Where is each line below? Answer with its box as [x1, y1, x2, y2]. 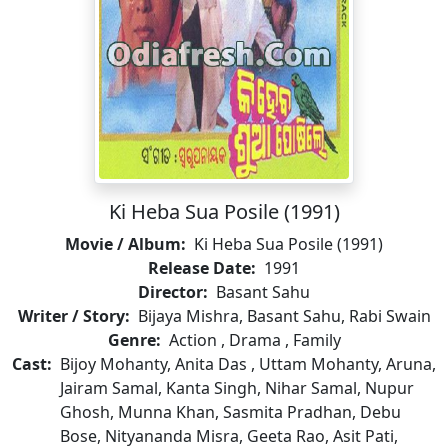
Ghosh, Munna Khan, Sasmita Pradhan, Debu [60, 401, 401, 423]
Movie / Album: [65, 233, 186, 255]
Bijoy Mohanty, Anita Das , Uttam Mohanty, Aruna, [60, 353, 436, 375]
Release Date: [148, 257, 256, 279]
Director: [138, 281, 208, 303]
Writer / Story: [17, 305, 130, 327]
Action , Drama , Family [168, 329, 341, 351]
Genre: [107, 329, 161, 351]
